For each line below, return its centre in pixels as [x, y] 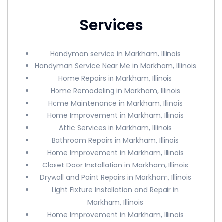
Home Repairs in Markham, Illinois [115, 78]
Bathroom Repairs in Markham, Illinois [115, 140]
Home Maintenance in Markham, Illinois [115, 103]
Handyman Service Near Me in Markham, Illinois [115, 66]
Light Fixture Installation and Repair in [115, 190]
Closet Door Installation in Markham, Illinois [115, 165]
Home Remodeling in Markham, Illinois [115, 91]
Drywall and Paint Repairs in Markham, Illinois [115, 177]
